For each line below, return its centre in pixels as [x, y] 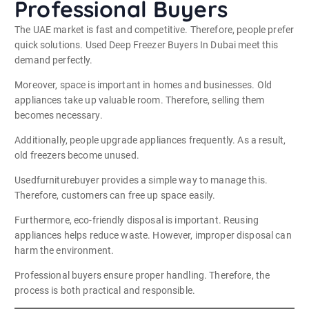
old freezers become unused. [77, 156]
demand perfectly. [54, 60]
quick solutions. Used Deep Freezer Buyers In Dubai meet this [147, 44]
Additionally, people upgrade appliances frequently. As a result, [150, 140]
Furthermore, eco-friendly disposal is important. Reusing [137, 220]
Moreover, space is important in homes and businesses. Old [143, 84]
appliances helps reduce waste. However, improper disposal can [153, 236]
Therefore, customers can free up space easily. [115, 196]
